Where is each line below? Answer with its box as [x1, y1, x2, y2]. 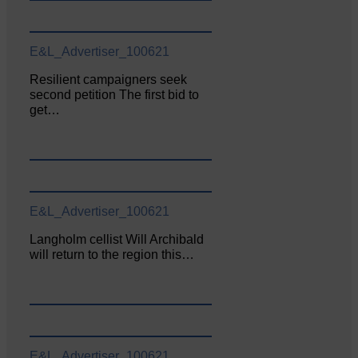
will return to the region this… [30, 247, 195, 261]
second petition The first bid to [30, 88, 200, 102]
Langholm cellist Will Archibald [30, 232, 205, 246]
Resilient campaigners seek [30, 73, 188, 87]
